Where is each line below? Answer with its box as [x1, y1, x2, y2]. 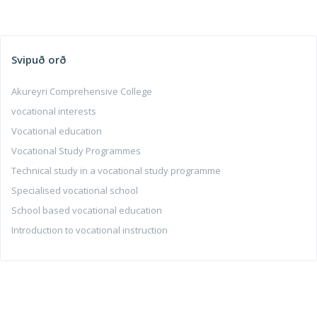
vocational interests [11, 105, 96, 117]
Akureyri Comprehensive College [11, 85, 152, 98]
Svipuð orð [11, 52, 67, 67]
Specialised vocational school [11, 184, 138, 197]
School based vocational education [11, 204, 162, 217]
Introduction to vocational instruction [11, 224, 168, 236]
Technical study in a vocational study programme [11, 164, 221, 177]
